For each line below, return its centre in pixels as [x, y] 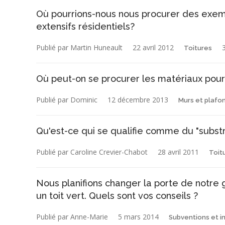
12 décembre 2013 [138, 99]
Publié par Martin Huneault [79, 47]
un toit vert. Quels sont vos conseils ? [117, 195]
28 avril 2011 [178, 152]
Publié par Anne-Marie [72, 216]
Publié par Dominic [67, 99]
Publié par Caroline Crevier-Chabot [92, 152]
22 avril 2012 [153, 47]
